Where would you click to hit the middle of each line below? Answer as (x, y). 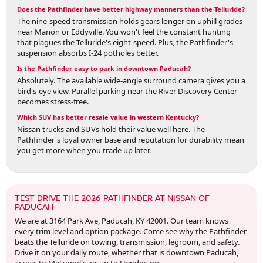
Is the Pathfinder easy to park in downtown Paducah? (104, 69)
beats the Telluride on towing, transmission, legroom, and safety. (127, 242)
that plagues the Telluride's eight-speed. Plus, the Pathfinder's (125, 43)
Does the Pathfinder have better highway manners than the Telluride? (131, 9)
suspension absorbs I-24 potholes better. (88, 53)
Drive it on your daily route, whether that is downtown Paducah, (127, 252)
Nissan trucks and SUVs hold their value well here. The (111, 129)
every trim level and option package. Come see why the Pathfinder (131, 231)
